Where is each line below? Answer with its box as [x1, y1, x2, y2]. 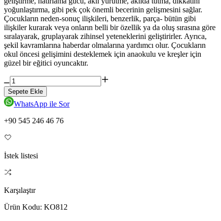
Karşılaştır [4, 186, 36, 195]
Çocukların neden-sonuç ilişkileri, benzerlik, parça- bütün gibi [4, 14, 196, 23]
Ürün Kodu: [4, 203, 44, 212]
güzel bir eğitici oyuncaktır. [4, 59, 88, 68]
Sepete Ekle [8, 88, 43, 96]
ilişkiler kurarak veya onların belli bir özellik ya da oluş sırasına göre [4, 23, 216, 32]
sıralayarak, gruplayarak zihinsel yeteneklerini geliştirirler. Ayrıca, [4, 32, 207, 41]
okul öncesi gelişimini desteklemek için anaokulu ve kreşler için [4, 50, 201, 59]
